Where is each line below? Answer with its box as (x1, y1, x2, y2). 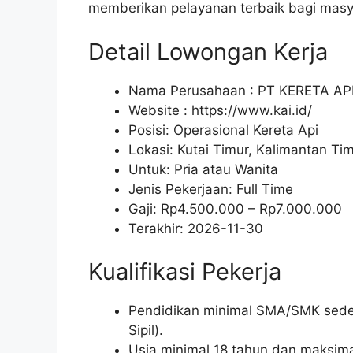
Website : (128, 102, 191, 118)
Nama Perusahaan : (128, 82, 258, 98)
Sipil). (128, 322, 163, 339)
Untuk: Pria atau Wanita (128, 161, 278, 177)
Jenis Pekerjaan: (128, 180, 236, 197)
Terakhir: (128, 220, 188, 236)
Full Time (236, 180, 293, 197)
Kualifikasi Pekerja (88, 258, 281, 286)
